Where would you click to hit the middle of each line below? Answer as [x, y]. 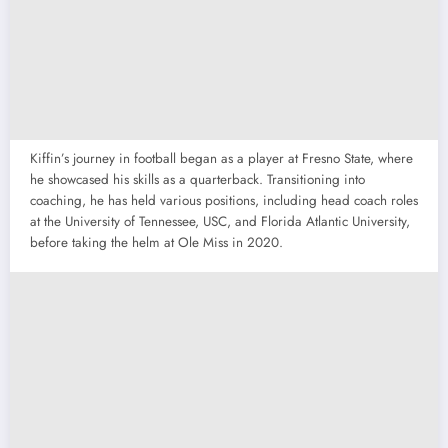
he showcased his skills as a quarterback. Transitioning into [197, 179]
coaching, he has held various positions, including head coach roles [224, 200]
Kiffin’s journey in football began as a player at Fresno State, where [221, 158]
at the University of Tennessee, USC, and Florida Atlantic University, [220, 221]
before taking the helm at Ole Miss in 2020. [156, 242]
